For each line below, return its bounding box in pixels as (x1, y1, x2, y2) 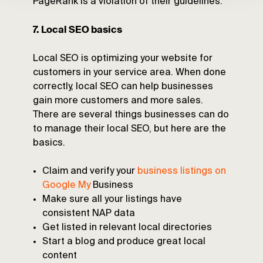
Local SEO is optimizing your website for (33, 54, 213, 64)
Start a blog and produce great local (42, 237, 205, 247)
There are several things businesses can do (33, 110, 229, 120)
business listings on (137, 167, 226, 177)
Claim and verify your (42, 167, 137, 177)
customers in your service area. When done (33, 68, 226, 78)
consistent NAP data (42, 209, 135, 219)
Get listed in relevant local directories (42, 223, 212, 233)
